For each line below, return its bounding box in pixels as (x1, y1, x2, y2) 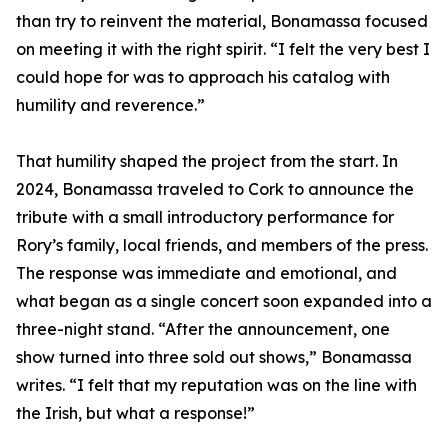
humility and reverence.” (16, 95, 205, 116)
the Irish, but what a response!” (16, 403, 255, 424)
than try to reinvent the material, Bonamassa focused (16, 11, 428, 32)
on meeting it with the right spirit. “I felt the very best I (16, 39, 430, 60)
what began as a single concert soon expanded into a (16, 291, 432, 312)
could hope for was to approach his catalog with (16, 67, 390, 88)
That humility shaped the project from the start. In (16, 151, 398, 172)
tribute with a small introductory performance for (16, 207, 394, 228)
